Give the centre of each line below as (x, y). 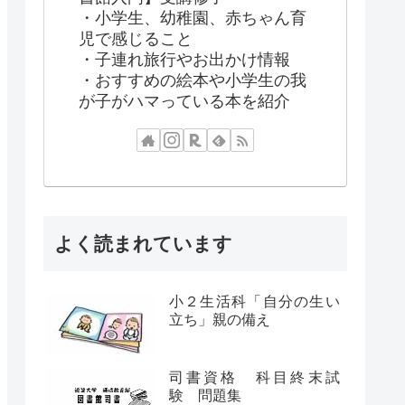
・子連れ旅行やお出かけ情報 (184, 59)
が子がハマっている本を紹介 (184, 101)
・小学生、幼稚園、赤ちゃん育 (193, 18)
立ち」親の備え (219, 320)
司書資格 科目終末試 (254, 378)
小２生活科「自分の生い (254, 302)
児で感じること (136, 38)
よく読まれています (143, 244)
